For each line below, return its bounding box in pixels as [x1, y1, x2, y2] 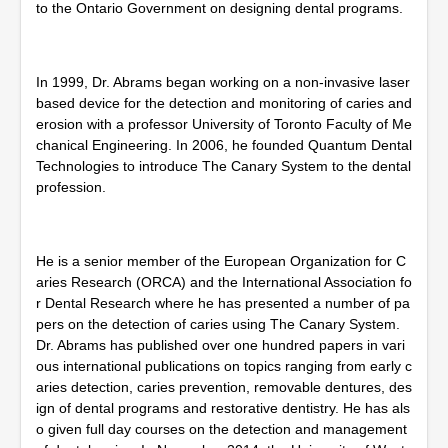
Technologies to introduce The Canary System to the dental [36, 158, 411, 174]
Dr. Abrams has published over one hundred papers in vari [36, 337, 405, 353]
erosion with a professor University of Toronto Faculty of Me [36, 116, 412, 132]
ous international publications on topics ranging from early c [36, 358, 412, 374]
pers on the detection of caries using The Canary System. [36, 316, 400, 332]
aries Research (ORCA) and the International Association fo [36, 274, 412, 290]
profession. [36, 179, 110, 195]
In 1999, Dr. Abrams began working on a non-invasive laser [36, 74, 410, 90]
